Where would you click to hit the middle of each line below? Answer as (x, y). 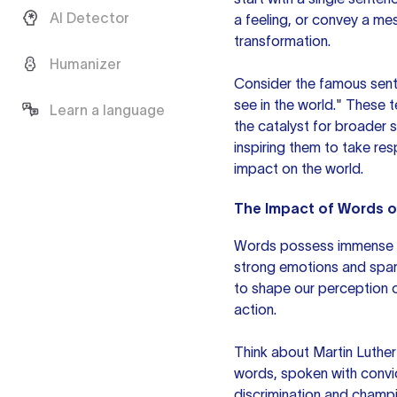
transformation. (282, 41)
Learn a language (107, 110)
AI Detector (90, 18)
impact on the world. (299, 168)
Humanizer (86, 64)
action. (255, 309)
